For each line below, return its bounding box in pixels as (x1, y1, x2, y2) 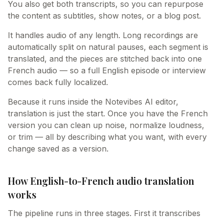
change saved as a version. (8, 144, 109, 153)
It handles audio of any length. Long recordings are (8, 30, 198, 40)
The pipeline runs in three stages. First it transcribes (8, 208, 200, 218)
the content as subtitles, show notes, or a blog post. (8, 11, 201, 21)
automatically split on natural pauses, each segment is (8, 42, 208, 52)
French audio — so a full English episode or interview (8, 66, 206, 75)
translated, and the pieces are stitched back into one (8, 54, 202, 64)
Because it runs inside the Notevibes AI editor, (8, 97, 178, 107)
